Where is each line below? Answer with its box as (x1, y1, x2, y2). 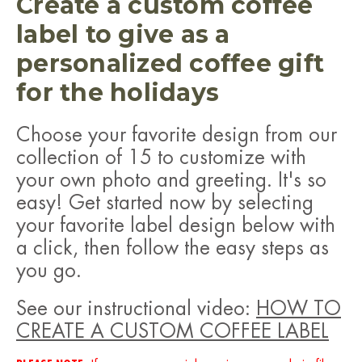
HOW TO (256, 299, 341, 319)
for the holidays (16, 78, 219, 108)
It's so (278, 170, 326, 191)
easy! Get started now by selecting (16, 193, 314, 213)
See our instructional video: (16, 299, 256, 319)
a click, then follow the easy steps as (16, 238, 329, 259)
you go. (16, 261, 82, 281)
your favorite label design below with (16, 216, 335, 236)
